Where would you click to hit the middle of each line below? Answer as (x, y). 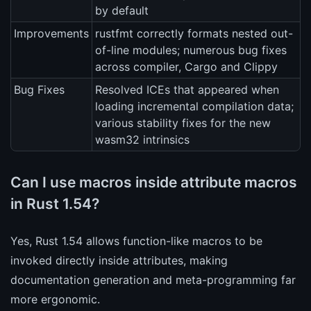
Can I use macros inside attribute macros (154, 182)
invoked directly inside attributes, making (119, 260)
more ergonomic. (55, 299)
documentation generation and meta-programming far (153, 279)
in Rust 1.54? (55, 203)
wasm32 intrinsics (142, 140)
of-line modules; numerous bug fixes (191, 50)
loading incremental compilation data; (194, 107)
